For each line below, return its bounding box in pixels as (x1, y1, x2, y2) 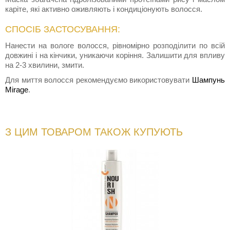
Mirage (5, 85, 28, 94)
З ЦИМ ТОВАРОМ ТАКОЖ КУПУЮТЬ (5, 126, 183, 138)
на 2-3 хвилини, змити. (5, 61, 84, 70)
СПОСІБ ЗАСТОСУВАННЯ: (5, 24, 120, 35)
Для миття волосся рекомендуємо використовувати (5, 75, 192, 85)
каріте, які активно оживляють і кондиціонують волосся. (5, 5, 202, 14)
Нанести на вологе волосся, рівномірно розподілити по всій (5, 41, 225, 50)
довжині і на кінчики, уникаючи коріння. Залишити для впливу (5, 51, 225, 60)
